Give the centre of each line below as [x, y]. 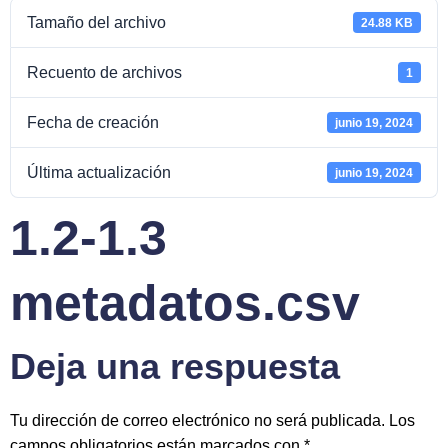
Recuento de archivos [104, 72]
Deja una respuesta [175, 366]
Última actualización [99, 172]
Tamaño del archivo [96, 22]
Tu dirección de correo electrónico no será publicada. [197, 420]
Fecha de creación [93, 122]
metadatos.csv [185, 303]
